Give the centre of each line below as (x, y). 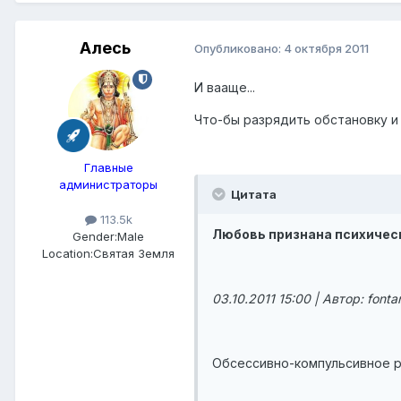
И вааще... (225, 87)
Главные (108, 167)
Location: (68, 253)
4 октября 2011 (326, 49)
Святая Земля (134, 253)
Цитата (252, 194)
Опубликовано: (239, 49)
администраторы (108, 184)
